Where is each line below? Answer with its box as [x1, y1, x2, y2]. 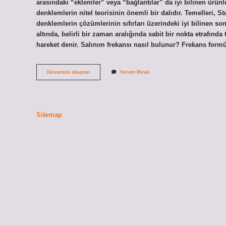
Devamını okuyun [47, 69, 90, 75]
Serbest [89, 69, 108, 75]
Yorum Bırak [120, 69, 150, 75]
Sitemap [36, 110, 62, 119]
